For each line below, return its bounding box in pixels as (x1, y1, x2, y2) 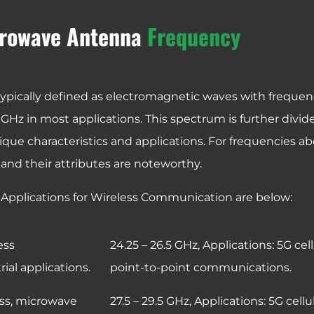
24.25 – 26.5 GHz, (110, 238, 203, 252)
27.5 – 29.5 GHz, (110, 294, 194, 308)
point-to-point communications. (110, 260, 292, 274)
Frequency (146, 19, 240, 53)
